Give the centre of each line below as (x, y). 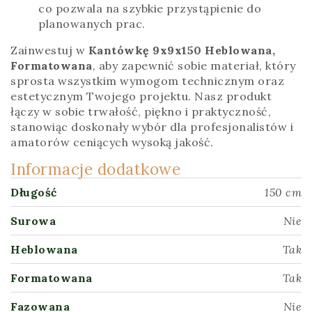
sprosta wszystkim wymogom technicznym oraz (147, 80)
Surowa (33, 220)
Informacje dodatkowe (95, 169)
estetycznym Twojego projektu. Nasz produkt (141, 96)
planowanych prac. (92, 23)
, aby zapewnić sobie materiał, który (194, 65)
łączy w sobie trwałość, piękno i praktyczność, (141, 111)
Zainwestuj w (49, 50)
